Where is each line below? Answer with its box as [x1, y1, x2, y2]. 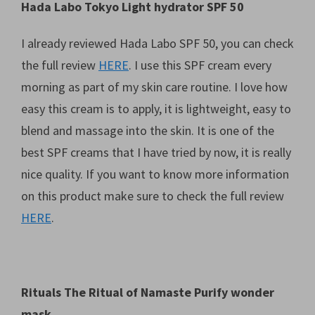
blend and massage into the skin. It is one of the [21, 122, 274, 139]
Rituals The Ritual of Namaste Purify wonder [21, 283, 274, 300]
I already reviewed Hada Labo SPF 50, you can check [21, 35, 294, 52]
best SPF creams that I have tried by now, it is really [21, 144, 291, 161]
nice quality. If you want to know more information [21, 166, 289, 183]
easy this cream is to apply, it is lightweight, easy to [21, 101, 291, 117]
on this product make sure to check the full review [21, 188, 284, 205]
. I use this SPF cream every [129, 57, 271, 74]
